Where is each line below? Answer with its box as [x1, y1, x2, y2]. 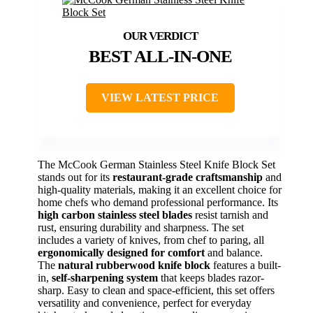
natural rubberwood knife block [58, 259, 210, 272]
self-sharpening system [52, 272, 158, 284]
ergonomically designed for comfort [38, 247, 205, 259]
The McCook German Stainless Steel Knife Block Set [38, 159, 275, 171]
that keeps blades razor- [158, 272, 264, 284]
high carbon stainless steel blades [38, 209, 192, 221]
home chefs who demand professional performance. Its [38, 196, 278, 209]
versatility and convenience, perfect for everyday [38, 297, 252, 310]
